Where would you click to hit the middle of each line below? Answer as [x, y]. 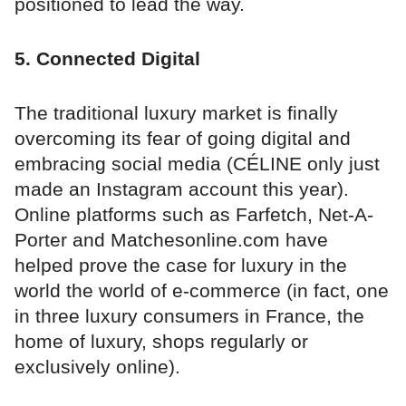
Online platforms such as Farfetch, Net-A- [194, 214]
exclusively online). [97, 366]
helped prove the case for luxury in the [181, 265]
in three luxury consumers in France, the [189, 315]
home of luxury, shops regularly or [161, 341]
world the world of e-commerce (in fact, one [202, 290]
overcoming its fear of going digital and [183, 138]
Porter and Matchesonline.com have [171, 239]
